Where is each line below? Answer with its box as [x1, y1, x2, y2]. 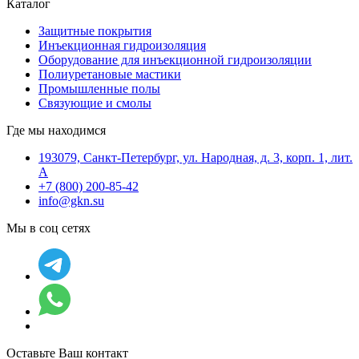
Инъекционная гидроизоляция [38, 38, 206, 52]
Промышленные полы [38, 81, 160, 95]
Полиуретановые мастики [38, 67, 181, 81]
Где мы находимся [6, 123, 106, 137]
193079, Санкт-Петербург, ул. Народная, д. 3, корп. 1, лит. [38, 150, 353, 164]
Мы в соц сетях [6, 220, 91, 235]
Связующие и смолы [38, 95, 151, 110]
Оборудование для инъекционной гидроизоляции [38, 52, 312, 67]
